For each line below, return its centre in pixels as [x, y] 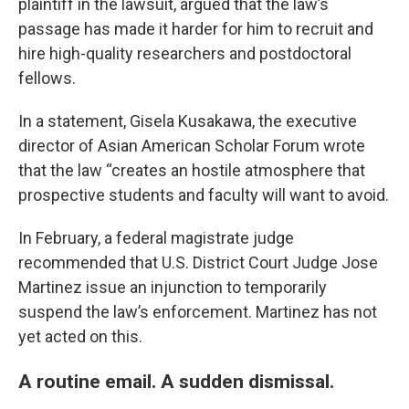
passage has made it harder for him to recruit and [196, 28]
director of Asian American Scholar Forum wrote [192, 145]
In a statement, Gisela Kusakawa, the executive [188, 121]
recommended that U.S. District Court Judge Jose [198, 262]
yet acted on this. [80, 336]
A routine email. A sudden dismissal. [176, 381]
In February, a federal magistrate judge [156, 237]
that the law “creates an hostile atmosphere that [192, 170]
